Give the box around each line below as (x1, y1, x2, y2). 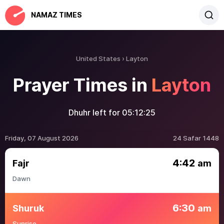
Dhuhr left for (68, 107, 122, 117)
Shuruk (12, 202, 44, 213)
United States (76, 54, 120, 62)
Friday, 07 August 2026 (5, 134, 78, 142)
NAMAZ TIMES (31, 10, 82, 19)
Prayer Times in (13, 74, 151, 96)
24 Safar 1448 (173, 134, 219, 142)
